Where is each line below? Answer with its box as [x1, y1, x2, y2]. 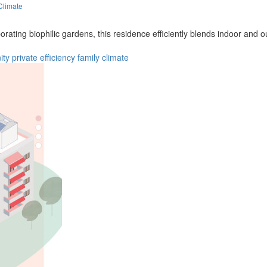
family [77, 51, 100, 63]
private [12, 51, 38, 63]
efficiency [40, 51, 75, 63]
